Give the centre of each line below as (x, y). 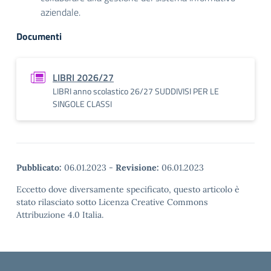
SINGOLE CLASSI (82, 104)
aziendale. (60, 12)
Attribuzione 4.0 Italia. (60, 215)
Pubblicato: (39, 168)
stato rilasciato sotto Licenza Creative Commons (112, 202)
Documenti (39, 36)
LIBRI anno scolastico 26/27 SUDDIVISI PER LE (136, 91)
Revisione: (137, 168)
